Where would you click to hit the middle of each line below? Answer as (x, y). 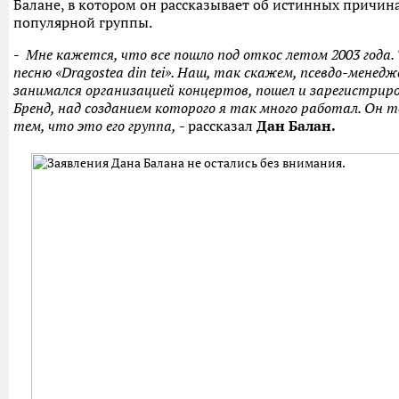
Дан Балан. (296, 126)
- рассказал (216, 126)
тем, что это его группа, (95, 126)
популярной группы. (83, 23)
